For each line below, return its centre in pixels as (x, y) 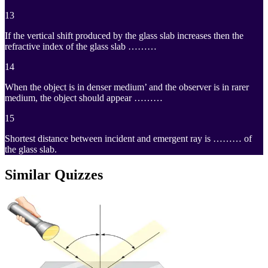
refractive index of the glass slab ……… (81, 47)
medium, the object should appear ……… (84, 98)
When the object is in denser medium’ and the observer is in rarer (127, 87)
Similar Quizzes (54, 175)
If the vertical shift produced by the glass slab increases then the (124, 36)
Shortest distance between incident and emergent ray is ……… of (128, 139)
